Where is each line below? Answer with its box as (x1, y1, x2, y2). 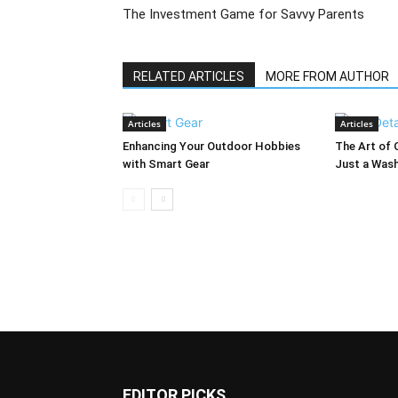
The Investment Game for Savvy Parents (123, 6, 364, 23)
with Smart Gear (123, 157, 210, 171)
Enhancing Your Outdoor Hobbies (123, 139, 300, 154)
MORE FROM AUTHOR (266, 69, 389, 84)
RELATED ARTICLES (133, 69, 244, 84)
